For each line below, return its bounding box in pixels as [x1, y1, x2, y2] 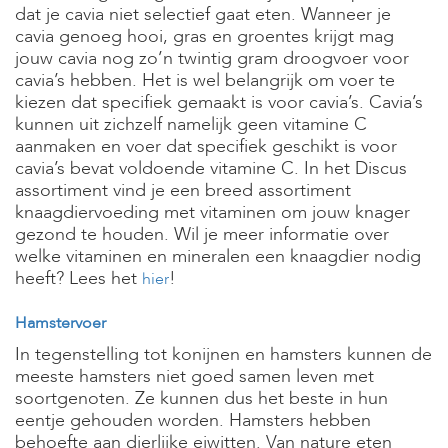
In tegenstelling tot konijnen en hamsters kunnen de [15, 342, 432, 367]
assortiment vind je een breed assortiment [15, 178, 351, 203]
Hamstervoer [15, 312, 106, 334]
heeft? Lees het [15, 266, 142, 291]
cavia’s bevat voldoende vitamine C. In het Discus [15, 156, 407, 181]
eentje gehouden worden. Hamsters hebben [15, 408, 371, 433]
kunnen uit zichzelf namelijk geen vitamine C [15, 112, 367, 137]
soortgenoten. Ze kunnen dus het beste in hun [15, 386, 388, 411]
